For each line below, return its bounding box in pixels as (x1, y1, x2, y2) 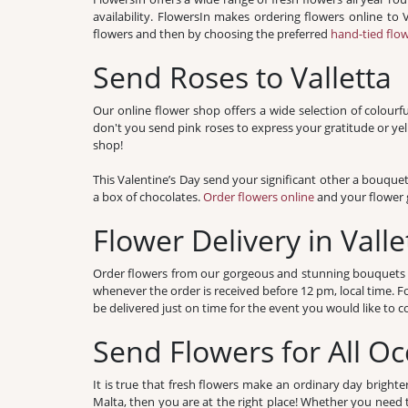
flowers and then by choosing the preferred (93, 25, 331, 42)
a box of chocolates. (93, 189, 203, 205)
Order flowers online (203, 189, 314, 205)
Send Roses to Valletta (93, 57, 392, 97)
